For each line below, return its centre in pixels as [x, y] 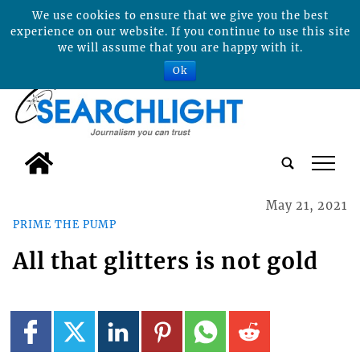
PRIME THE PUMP [64, 224]
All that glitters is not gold [165, 261]
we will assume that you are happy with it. [180, 48]
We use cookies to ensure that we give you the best [180, 16]
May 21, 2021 [307, 206]
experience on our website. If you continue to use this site [180, 32]
